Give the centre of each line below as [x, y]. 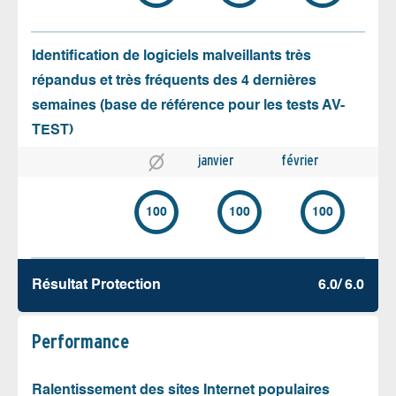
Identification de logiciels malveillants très [171, 57]
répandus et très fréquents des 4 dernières [174, 82]
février [300, 161]
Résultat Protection [96, 285]
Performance [80, 341]
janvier [216, 161]
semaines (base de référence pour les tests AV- [188, 107]
